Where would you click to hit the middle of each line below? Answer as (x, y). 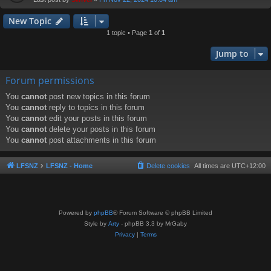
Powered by (76, 212)
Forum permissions (50, 81)
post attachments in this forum (101, 140)
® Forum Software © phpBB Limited (163, 212)
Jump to (232, 54)
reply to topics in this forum (96, 108)
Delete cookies (168, 166)
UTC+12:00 (249, 166)
